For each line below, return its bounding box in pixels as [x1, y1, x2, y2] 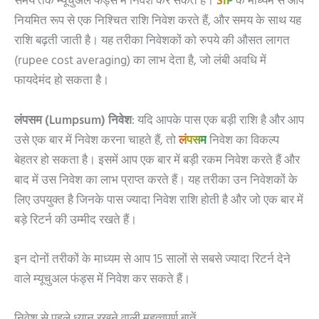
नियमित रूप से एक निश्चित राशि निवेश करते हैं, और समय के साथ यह [14, 11, 301, 34]
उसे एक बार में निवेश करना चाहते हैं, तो [14, 130, 179, 153]
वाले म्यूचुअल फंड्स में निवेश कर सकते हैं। [14, 268, 190, 292]
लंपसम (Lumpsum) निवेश [14, 110, 132, 133]
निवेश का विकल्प [206, 130, 279, 153]
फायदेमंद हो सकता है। [14, 70, 109, 94]
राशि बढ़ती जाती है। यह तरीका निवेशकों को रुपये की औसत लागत [14, 31, 290, 54]
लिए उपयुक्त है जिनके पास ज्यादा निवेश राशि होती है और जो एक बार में [14, 189, 303, 213]
